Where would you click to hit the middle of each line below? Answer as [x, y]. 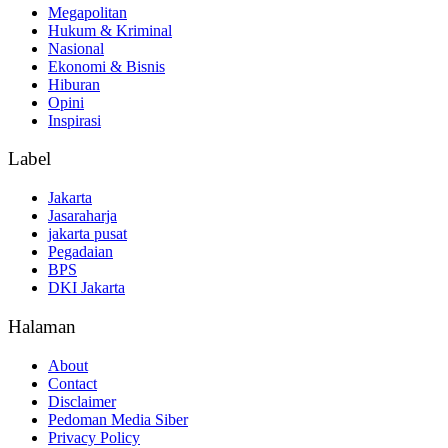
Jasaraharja [82, 216]
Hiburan [74, 84]
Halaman [42, 326]
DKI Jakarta [86, 288]
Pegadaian [80, 252]
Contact [72, 383]
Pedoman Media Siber [118, 419]
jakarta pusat [87, 234]
